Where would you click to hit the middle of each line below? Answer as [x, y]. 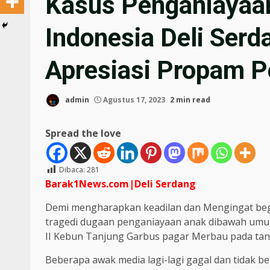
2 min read [190, 100]
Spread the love [83, 133]
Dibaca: [72, 170]
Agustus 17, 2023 [134, 100]
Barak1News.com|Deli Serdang [121, 184]
